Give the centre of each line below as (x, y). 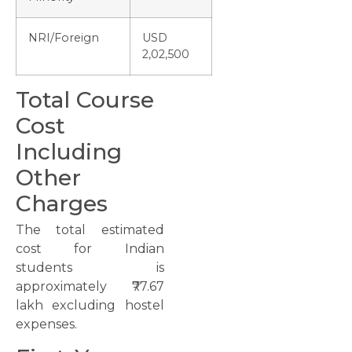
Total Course (85, 99)
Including (69, 151)
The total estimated (90, 229)
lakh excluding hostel (90, 305)
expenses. (46, 324)
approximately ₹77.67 (90, 286)
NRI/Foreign (64, 37)
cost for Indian (90, 248)
